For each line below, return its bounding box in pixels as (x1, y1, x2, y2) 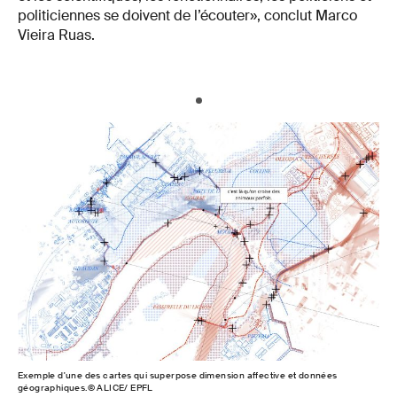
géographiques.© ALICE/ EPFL (18, 382, 153, 394)
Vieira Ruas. (18, 26, 95, 45)
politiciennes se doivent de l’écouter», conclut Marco (18, 6, 357, 26)
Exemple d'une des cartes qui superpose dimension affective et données (18, 370, 338, 382)
